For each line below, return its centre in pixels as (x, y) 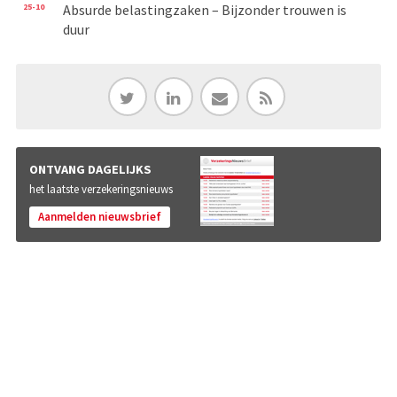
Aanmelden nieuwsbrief (99, 216)
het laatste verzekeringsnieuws (101, 189)
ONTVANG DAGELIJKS (90, 169)
